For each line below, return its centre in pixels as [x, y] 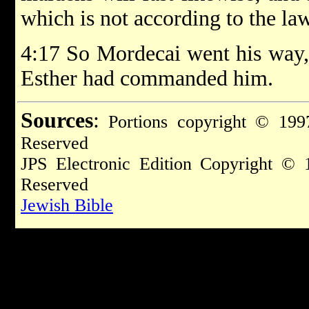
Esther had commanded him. [147, 78]
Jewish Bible [67, 205]
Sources [57, 120]
